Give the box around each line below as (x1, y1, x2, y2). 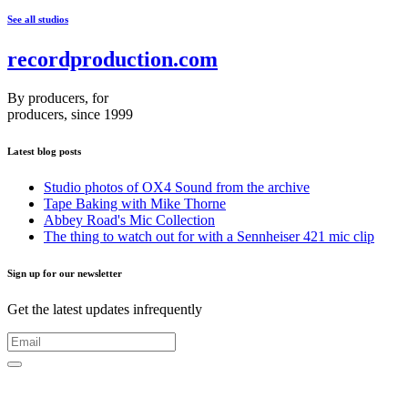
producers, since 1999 (7, 107, 133, 123)
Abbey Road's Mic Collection (44, 212, 215, 229)
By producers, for (7, 90, 108, 107)
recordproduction (7, 47, 173, 72)
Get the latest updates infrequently (7, 301, 202, 318)
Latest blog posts (7, 146, 81, 158)
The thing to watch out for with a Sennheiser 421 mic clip (44, 229, 374, 245)
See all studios (7, 14, 68, 25)
